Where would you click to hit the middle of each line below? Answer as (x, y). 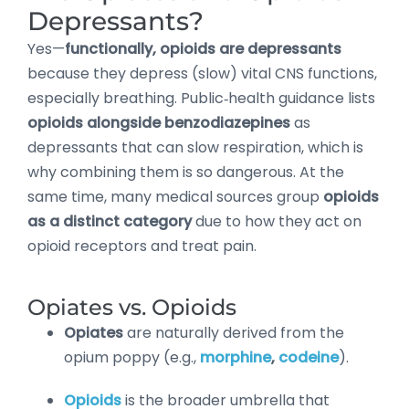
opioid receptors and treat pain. (142, 246)
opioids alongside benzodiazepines (159, 122)
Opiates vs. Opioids (132, 307)
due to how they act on (277, 221)
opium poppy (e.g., (132, 357)
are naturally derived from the (234, 332)
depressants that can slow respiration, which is (195, 147)
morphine (236, 357)
